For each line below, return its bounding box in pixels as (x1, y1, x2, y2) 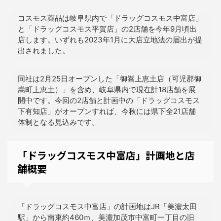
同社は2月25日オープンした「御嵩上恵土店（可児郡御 (18, 74, 202, 83)
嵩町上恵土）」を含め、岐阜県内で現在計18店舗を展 (18, 84, 196, 94)
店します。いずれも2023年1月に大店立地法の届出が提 (18, 35, 203, 44)
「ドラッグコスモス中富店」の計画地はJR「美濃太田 (18, 201, 197, 211)
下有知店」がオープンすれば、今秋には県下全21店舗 (18, 106, 196, 116)
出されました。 (18, 45, 70, 55)
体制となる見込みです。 (18, 117, 100, 127)
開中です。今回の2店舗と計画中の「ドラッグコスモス (18, 95, 200, 105)
